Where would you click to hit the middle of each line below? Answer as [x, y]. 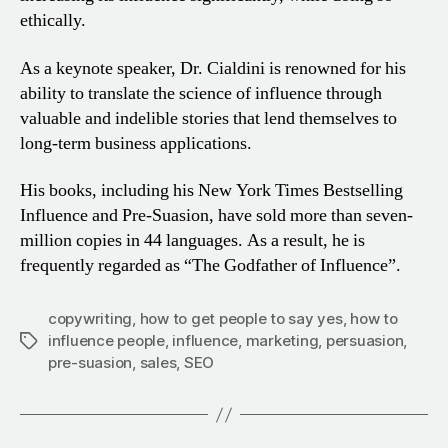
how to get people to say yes [241, 319]
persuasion [364, 341]
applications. [204, 143]
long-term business [88, 143]
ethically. [53, 21]
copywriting [90, 319]
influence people [106, 341]
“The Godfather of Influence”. [290, 266]
